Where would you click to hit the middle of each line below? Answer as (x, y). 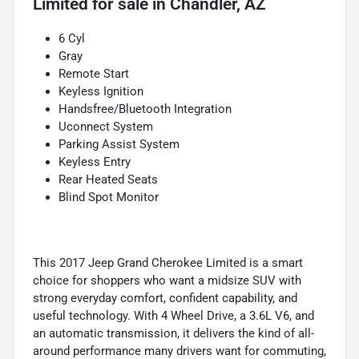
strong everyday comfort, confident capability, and (165, 298)
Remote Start (94, 73)
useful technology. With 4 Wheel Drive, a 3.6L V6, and (173, 315)
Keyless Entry (95, 161)
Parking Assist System (119, 144)
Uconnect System (106, 126)
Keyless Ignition (101, 91)
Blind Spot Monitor (109, 197)
